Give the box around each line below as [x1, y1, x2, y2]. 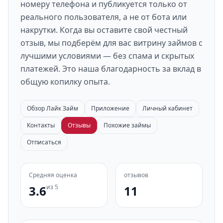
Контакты [27, 121, 55, 129]
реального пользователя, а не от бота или [20, 11, 187, 22]
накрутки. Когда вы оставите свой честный [20, 24, 188, 35]
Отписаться [27, 138, 61, 146]
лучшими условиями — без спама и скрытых [20, 50, 194, 61]
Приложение [91, 104, 129, 112]
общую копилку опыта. [20, 76, 110, 87]
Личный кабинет [142, 104, 193, 112]
